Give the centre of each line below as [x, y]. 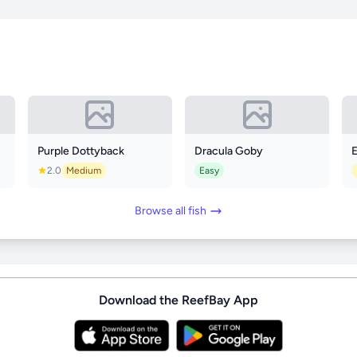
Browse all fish [171, 211]
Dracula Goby [228, 151]
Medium [83, 171]
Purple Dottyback [80, 151]
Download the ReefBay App [178, 300]
